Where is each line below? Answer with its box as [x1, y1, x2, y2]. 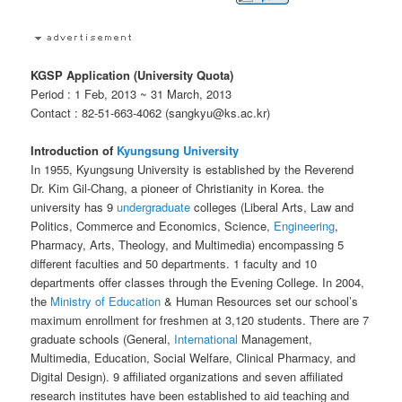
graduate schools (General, [31, 330, 175, 348]
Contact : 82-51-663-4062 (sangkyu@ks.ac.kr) [31, 104, 271, 122]
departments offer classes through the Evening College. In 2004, [31, 274, 365, 292]
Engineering [274, 217, 336, 235]
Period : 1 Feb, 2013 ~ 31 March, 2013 [31, 85, 232, 103]
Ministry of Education [50, 293, 162, 310]
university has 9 [31, 198, 118, 216]
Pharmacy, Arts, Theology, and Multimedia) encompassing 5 [31, 236, 345, 254]
